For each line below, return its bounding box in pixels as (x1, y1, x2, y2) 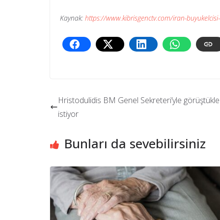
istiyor (58, 109, 79, 119)
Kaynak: (60, 13, 85, 23)
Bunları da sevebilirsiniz (64, 135, 206, 152)
